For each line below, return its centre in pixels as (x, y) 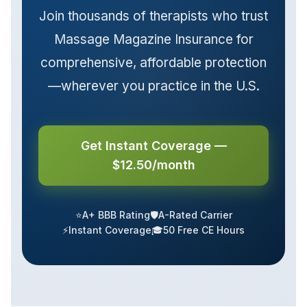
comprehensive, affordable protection (153, 63)
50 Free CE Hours (204, 230)
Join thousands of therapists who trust (153, 16)
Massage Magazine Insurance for (153, 40)
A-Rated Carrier (195, 215)
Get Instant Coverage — (153, 146)
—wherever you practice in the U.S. (153, 86)
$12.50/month (153, 165)
